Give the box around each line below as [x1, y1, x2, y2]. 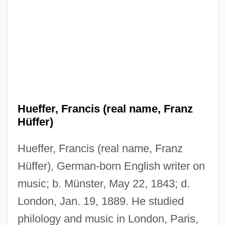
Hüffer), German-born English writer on [17, 159, 205, 172]
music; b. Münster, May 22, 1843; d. [17, 177, 190, 190]
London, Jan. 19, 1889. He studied [17, 194, 184, 207]
